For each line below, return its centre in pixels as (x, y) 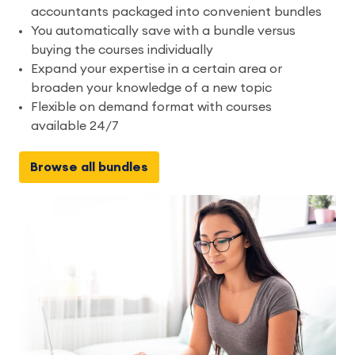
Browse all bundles (89, 167)
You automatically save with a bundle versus (163, 31)
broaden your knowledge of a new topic (151, 88)
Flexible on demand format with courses (151, 107)
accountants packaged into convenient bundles (176, 12)
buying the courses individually (122, 50)
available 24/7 (75, 126)
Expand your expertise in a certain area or (157, 69)
